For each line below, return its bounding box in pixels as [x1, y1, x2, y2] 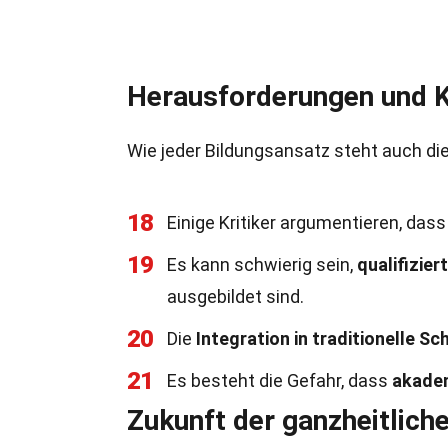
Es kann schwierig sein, [167, 254, 357, 275]
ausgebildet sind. [167, 286, 304, 307]
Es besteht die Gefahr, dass [167, 370, 392, 391]
